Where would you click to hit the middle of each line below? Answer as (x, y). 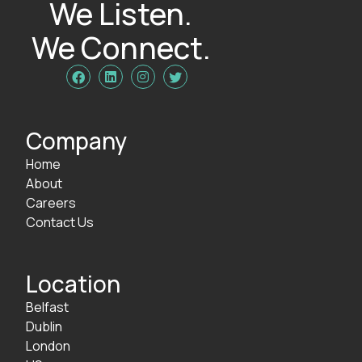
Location (73, 283)
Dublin (44, 326)
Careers (51, 202)
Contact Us (60, 222)
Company (76, 140)
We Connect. (121, 47)
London (48, 345)
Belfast (47, 307)
